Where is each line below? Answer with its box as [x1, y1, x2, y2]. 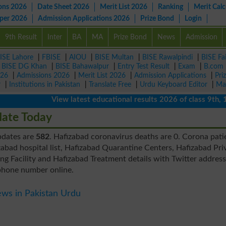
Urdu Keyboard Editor [140, 81, 207, 88]
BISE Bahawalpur [55, 63, 109, 70]
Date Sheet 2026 [37, 3, 89, 11]
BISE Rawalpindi [142, 53, 193, 61]
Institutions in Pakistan [9, 81, 80, 88]
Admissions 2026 [17, 72, 70, 79]
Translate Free [89, 81, 131, 88]
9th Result [5, 33, 37, 41]
